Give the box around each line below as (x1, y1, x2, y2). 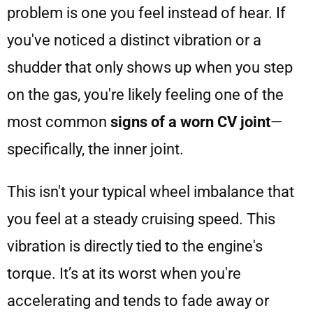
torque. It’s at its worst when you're (7, 265, 241, 283)
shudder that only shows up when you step (7, 59, 293, 77)
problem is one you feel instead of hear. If (7, 4, 286, 22)
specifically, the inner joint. (7, 140, 184, 159)
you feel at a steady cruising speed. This (7, 210, 275, 228)
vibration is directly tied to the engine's (7, 238, 263, 256)
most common (7, 113, 110, 131)
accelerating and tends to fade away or (7, 292, 269, 310)
